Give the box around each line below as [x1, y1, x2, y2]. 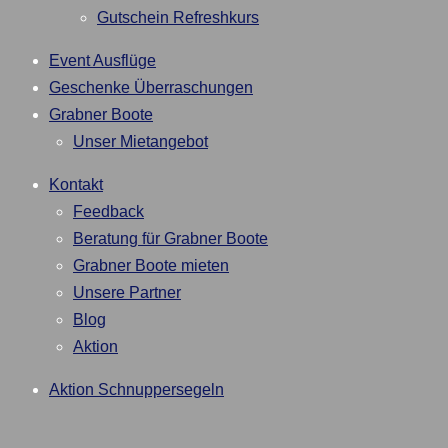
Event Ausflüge [49, 51, 156, 69]
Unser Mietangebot [73, 132, 208, 150]
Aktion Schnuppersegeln [49, 380, 224, 398]
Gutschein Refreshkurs [97, 8, 259, 26]
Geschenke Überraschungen [49, 78, 253, 96]
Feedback [73, 202, 144, 220]
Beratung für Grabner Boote [73, 229, 268, 247]
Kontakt [49, 175, 103, 193]
